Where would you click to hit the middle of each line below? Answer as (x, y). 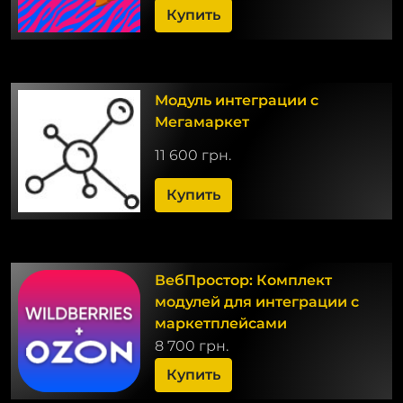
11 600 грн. (193, 155)
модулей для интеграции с (256, 301)
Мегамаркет (201, 121)
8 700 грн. (191, 345)
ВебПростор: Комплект (243, 280)
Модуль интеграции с (236, 100)
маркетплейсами (220, 323)
